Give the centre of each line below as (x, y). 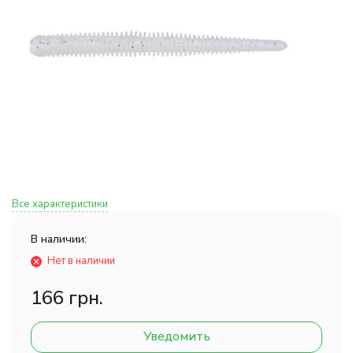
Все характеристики (60, 204)
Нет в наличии (81, 261)
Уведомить (176, 336)
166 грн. (67, 298)
